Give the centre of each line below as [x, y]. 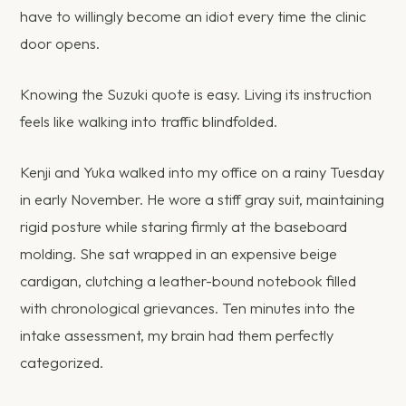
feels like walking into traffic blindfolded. [149, 121]
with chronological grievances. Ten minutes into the [188, 309]
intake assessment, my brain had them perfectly [177, 336]
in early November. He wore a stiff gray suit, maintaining [203, 200]
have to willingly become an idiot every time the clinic [193, 16]
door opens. [60, 43]
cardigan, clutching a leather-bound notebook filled [188, 281]
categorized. [62, 363]
